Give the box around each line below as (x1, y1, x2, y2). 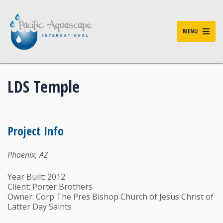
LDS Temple (7, 75, 80, 97)
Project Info (7, 122, 64, 139)
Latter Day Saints (7, 201, 72, 212)
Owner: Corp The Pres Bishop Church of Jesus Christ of (7, 191, 214, 202)
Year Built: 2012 (7, 171, 65, 182)
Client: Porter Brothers (7, 181, 93, 192)
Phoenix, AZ (7, 149, 48, 160)
